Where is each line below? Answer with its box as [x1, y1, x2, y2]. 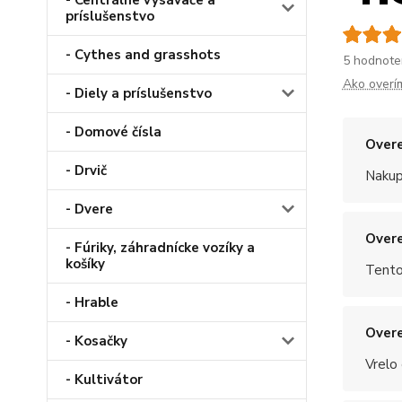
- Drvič [66, 162, 107, 180]
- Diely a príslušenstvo [66, 84, 212, 103]
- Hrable [66, 293, 118, 312]
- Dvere [66, 200, 113, 219]
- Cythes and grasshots [66, 46, 221, 65]
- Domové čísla [66, 123, 162, 142]
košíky [66, 255, 105, 274]
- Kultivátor [66, 371, 143, 389]
